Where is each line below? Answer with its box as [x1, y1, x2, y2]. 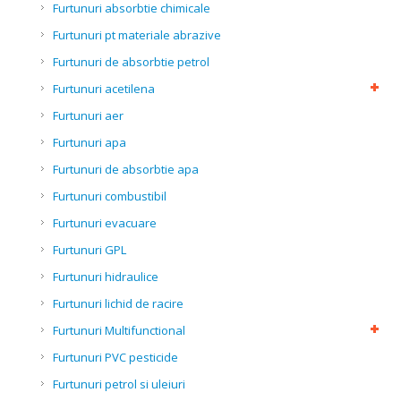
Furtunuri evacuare [53, 215, 157, 231]
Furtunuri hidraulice [53, 269, 158, 285]
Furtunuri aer [53, 107, 124, 124]
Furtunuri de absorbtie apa [53, 161, 199, 177]
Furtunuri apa [53, 134, 126, 150]
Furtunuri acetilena [53, 81, 155, 97]
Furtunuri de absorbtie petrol [53, 54, 209, 70]
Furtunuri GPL [53, 242, 126, 258]
